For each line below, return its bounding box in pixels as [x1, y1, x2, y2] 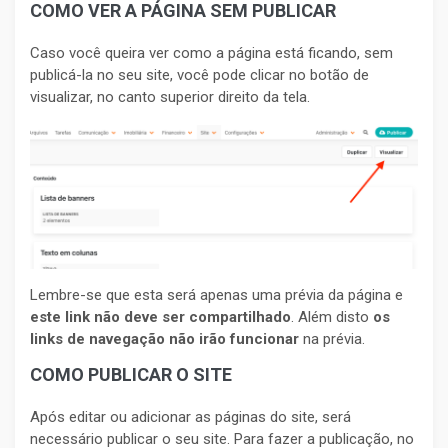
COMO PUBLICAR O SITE [30, 363, 232, 385]
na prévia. [299, 329, 365, 348]
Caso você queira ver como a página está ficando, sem [30, 44, 393, 63]
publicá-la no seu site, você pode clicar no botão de [30, 66, 369, 85]
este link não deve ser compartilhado [30, 307, 291, 326]
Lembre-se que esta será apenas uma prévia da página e [30, 285, 403, 304]
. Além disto [291, 307, 373, 326]
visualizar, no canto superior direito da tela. [30, 88, 310, 107]
